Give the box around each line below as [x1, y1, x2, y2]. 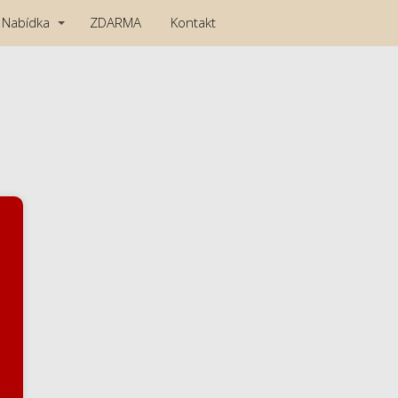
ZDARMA [90, 13, 141, 32]
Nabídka [2, 13, 50, 32]
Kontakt [171, 13, 216, 32]
